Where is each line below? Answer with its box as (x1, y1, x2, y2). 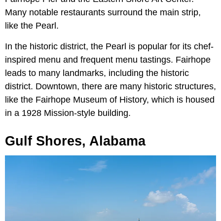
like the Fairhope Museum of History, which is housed (5, 95, 215, 105)
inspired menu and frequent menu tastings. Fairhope (5, 55, 211, 65)
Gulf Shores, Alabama (5, 134, 146, 149)
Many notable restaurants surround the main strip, (5, 7, 201, 18)
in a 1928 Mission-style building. (5, 108, 131, 118)
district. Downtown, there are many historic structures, (5, 81, 216, 92)
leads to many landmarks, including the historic (5, 68, 189, 78)
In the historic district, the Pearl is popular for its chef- (5, 41, 214, 52)
